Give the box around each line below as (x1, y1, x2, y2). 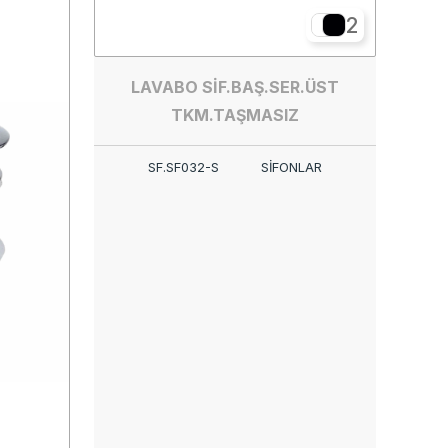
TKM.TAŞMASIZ (171, 105, 299, 125)
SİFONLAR (261, 159, 322, 175)
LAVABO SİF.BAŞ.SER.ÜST (131, 77, 339, 97)
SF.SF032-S (148, 159, 219, 175)
